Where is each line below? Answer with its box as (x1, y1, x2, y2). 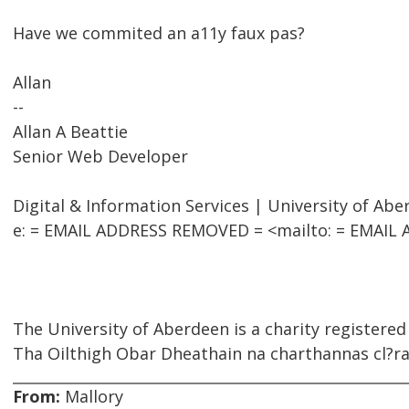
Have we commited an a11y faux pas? (13, 22, 305, 45)
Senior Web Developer (13, 145, 188, 168)
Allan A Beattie (13, 121, 128, 143)
